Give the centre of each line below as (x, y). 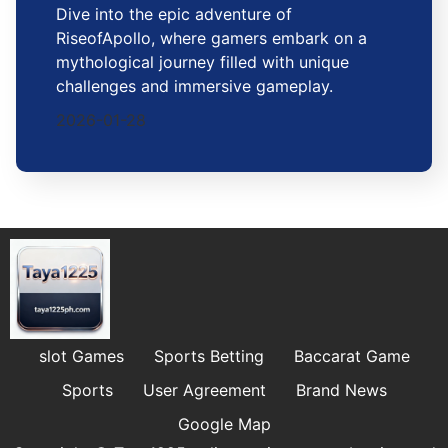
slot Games (81, 355)
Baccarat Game (351, 355)
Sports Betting (208, 355)
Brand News (341, 389)
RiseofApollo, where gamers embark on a (211, 37)
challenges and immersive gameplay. (194, 85)
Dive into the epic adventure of (174, 13)
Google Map (224, 423)
